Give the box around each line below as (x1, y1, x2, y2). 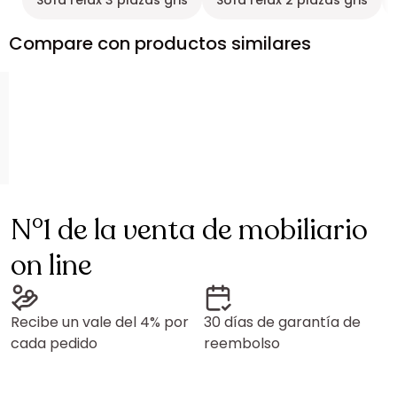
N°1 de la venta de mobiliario (11, 211, 368, 250)
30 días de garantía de (204, 312, 361, 332)
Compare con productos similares (9, 31, 311, 56)
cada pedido (11, 333, 97, 354)
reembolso (204, 333, 280, 354)
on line (11, 246, 92, 285)
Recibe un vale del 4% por (11, 312, 189, 332)
